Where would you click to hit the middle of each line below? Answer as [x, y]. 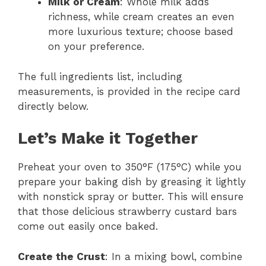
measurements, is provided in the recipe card [129, 91]
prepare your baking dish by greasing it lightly [132, 182]
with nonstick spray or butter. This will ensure [131, 197]
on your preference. [96, 47]
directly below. [53, 106]
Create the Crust [61, 256]
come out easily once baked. [88, 227]
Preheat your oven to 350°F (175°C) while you [130, 167]
